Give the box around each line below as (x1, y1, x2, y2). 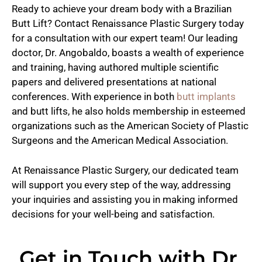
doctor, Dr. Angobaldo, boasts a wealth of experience (12, 47, 244, 59)
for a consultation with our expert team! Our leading (12, 32, 238, 44)
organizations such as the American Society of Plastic (12, 120, 249, 132)
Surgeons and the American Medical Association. (12, 135, 228, 147)
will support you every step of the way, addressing (12, 178, 231, 191)
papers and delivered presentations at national (12, 76, 216, 88)
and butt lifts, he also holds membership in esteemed (12, 105, 246, 118)
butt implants (177, 91, 236, 103)
